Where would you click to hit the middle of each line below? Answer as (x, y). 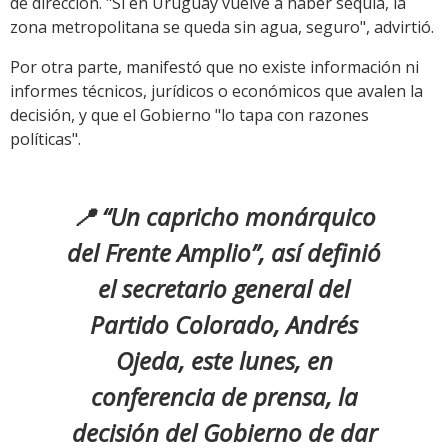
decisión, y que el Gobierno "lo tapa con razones (189, 115)
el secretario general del (224, 289)
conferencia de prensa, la (224, 397)
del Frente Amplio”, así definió (224, 253)
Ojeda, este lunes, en (224, 361)
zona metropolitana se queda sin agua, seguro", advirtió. (222, 27)
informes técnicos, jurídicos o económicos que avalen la (216, 91)
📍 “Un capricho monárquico (224, 217)
